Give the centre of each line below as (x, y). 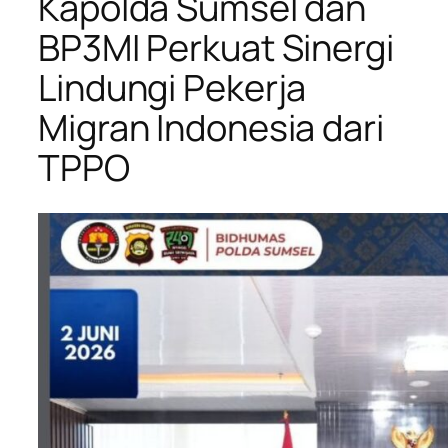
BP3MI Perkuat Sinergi (216, 48)
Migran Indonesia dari (211, 128)
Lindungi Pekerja (172, 88)
